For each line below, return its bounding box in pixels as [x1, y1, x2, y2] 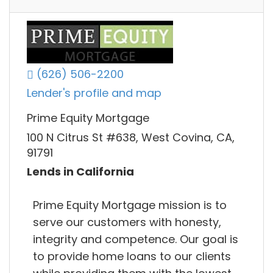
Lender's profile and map [27, 85, 161, 101]
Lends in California [27, 164, 134, 180]
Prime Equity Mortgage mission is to [33, 197, 227, 213]
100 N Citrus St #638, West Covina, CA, [27, 129, 235, 145]
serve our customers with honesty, [33, 214, 221, 230]
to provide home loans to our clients [33, 248, 231, 264]
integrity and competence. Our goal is [33, 231, 238, 247]
